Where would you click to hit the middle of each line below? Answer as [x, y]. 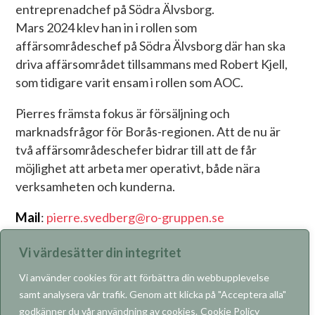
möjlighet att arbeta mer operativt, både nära [138, 168]
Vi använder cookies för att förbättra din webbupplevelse [144, 277]
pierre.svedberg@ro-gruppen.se [136, 217]
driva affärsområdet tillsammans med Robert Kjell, [152, 64]
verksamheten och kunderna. [96, 186]
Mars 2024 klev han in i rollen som [107, 27]
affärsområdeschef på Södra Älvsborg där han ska [151, 46]
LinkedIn [40, 236]
